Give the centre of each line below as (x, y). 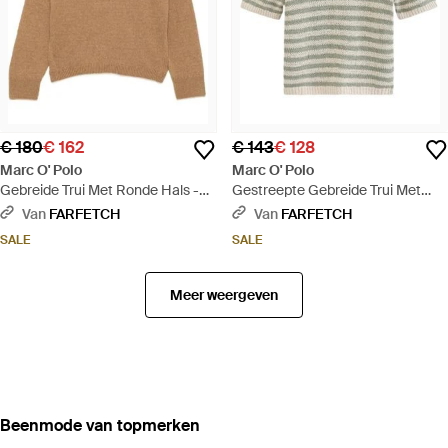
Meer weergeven (224, 295)
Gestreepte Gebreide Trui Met (326, 190)
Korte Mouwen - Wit (294, 210)
